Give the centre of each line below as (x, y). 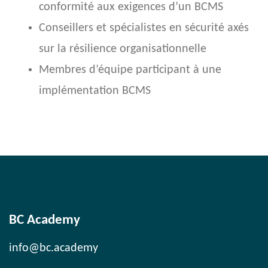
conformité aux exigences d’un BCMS (131, 7)
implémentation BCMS (95, 91)
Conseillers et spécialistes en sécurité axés (144, 28)
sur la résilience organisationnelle (123, 49)
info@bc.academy (54, 249)
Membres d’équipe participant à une (130, 70)
